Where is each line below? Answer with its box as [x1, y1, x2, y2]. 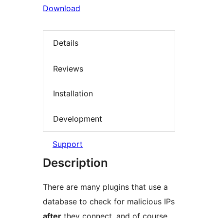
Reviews [53, 63, 83, 73]
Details [53, 38, 78, 48]
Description [43, 156, 108, 170]
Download [43, 3, 80, 13]
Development [53, 113, 102, 124]
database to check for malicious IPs [43, 197, 175, 207]
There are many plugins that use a [43, 182, 168, 192]
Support [53, 139, 83, 149]
